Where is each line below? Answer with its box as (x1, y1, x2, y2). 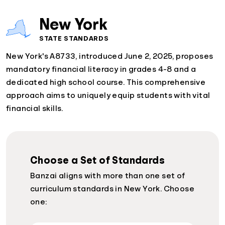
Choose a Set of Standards (30, 155, 165, 166)
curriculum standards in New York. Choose (30, 185, 194, 193)
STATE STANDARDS (39, 35, 109, 42)
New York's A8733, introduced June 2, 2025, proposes (6, 52, 213, 61)
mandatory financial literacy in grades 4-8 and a (6, 65, 196, 74)
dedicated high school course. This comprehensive (6, 78, 206, 87)
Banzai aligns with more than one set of (30, 172, 185, 180)
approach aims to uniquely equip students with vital (6, 91, 210, 100)
